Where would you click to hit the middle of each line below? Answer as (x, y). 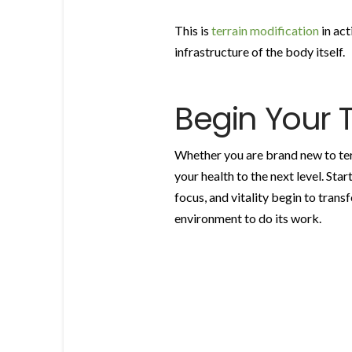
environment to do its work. (248, 218)
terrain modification (265, 30)
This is (193, 30)
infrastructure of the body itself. (260, 51)
